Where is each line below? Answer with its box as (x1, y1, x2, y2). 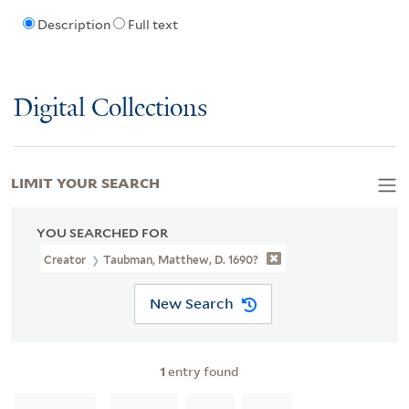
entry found (165, 362, 238, 380)
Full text (127, 17, 178, 33)
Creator (44, 252, 89, 267)
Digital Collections (14, 94, 207, 123)
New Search (149, 294, 234, 313)
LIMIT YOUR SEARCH (11, 171, 160, 192)
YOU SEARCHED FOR (37, 225, 168, 240)
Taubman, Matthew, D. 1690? (103, 252, 259, 267)
